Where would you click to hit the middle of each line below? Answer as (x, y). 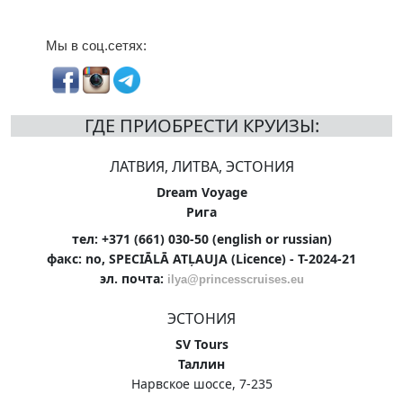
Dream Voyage (201, 192)
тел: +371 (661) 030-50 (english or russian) (201, 238)
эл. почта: (133, 278)
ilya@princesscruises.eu (235, 279)
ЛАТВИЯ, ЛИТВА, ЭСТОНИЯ (201, 166)
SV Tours (201, 344)
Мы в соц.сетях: (96, 45)
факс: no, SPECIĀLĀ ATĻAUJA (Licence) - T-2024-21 (201, 258)
